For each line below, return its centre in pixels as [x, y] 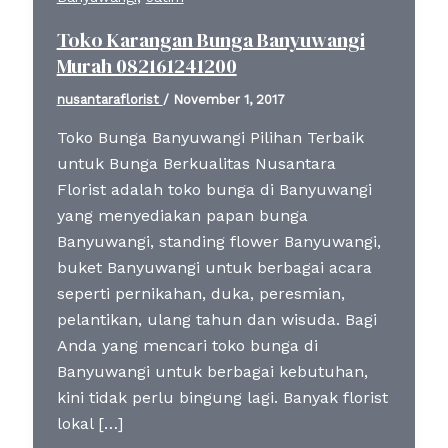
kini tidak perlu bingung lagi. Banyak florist [222, 397]
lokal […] [89, 423]
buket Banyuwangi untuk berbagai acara [214, 267]
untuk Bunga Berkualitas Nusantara [196, 163]
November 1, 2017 [228, 99]
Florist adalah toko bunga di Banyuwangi [214, 189]
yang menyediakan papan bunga [182, 215]
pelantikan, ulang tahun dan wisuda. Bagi [216, 319]
